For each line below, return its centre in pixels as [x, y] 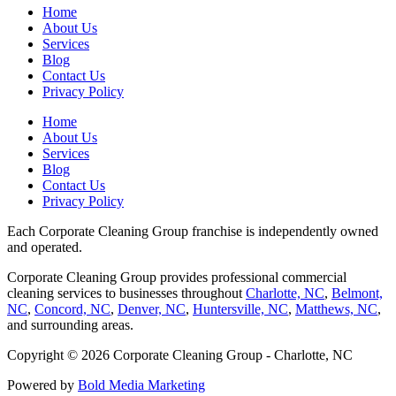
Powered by [42, 385]
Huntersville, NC [240, 309]
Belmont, [357, 293]
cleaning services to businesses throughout [126, 293]
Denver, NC [152, 309]
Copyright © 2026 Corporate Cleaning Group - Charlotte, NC [180, 355]
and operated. [45, 247]
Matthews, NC [336, 309]
